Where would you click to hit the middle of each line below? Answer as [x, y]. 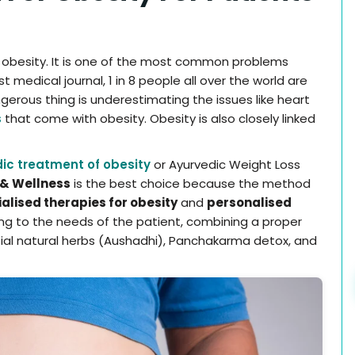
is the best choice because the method [191, 183]
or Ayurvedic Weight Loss [225, 164]
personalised [249, 202]
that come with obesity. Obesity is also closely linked [158, 118]
